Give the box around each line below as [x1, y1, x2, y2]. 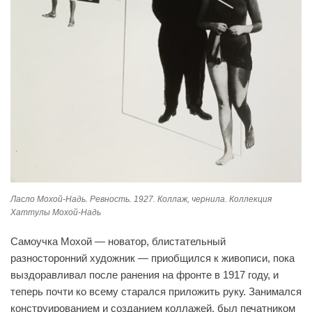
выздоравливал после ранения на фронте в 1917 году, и [10, 268, 279, 281]
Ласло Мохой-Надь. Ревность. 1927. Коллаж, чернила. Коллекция [10, 194, 272, 204]
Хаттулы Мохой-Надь [10, 207, 101, 217]
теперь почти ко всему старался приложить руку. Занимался [10, 285, 302, 297]
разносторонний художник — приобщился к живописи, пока [10, 251, 295, 264]
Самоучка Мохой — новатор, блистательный [10, 235, 226, 247]
